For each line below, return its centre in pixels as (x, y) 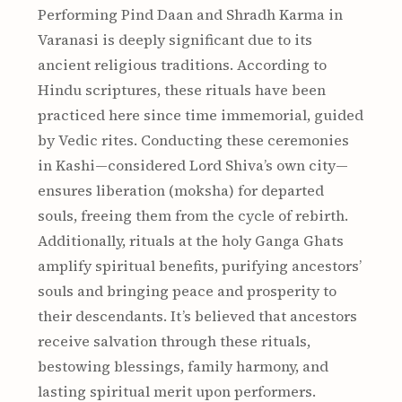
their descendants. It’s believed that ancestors (197, 316)
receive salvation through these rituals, (174, 341)
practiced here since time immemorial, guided (200, 115)
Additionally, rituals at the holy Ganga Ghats (190, 240)
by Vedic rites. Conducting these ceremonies (193, 140)
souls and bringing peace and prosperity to (187, 291)
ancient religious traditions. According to (182, 65)
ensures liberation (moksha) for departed (180, 190)
